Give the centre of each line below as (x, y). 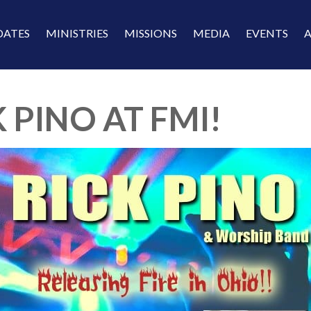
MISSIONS (151, 33)
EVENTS (267, 33)
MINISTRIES (77, 33)
